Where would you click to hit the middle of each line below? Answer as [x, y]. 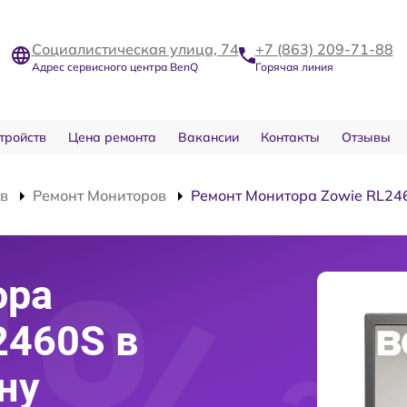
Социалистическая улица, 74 [135, 49]
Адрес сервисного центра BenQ [114, 66]
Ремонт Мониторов [99, 195]
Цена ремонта [112, 137]
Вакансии [208, 137]
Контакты [290, 137]
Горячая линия [294, 66]
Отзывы [366, 137]
